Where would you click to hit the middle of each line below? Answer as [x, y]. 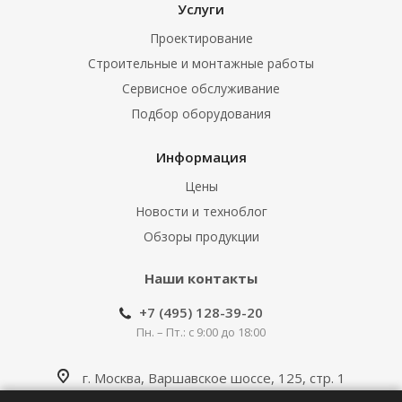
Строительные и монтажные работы [201, 64]
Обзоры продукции [201, 237]
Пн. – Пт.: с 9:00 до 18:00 [201, 332]
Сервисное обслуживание [201, 89]
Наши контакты [201, 279]
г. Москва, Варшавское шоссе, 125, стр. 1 [214, 378]
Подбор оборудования [201, 114]
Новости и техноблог [201, 212]
